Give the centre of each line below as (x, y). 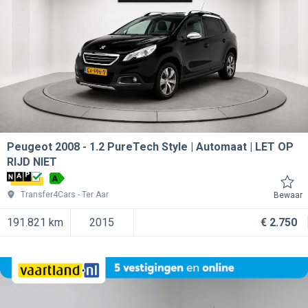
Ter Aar (95, 195)
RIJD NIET (32, 162)
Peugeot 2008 (43, 147)
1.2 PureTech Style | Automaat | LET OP (191, 147)
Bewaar (288, 196)
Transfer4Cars (48, 195)
